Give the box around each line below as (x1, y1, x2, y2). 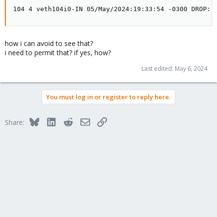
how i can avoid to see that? (5, 39, 93, 48)
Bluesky (38, 116, 63, 125)
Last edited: (141, 64, 175, 73)
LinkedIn (55, 116, 82, 125)
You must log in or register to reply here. (46, 93, 170, 101)
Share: (5, 118, 24, 127)
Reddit (72, 116, 93, 125)
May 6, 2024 (175, 64, 207, 73)
